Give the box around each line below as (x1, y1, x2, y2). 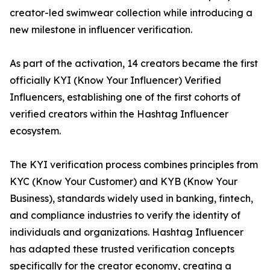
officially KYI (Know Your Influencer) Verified (10, 74, 221, 86)
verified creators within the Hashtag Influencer (10, 108, 228, 120)
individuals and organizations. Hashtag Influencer (10, 226, 243, 238)
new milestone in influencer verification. (10, 24, 192, 36)
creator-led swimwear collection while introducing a (10, 7, 253, 19)
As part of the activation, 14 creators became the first (10, 57, 258, 69)
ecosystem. (10, 125, 61, 137)
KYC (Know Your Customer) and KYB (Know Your (10, 175, 237, 187)
